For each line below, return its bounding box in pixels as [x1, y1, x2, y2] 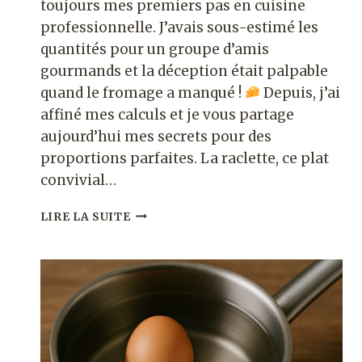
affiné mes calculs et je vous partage [40, 105, 294, 124]
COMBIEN [129, 205, 192, 220]
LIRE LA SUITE [40, 209, 131, 224]
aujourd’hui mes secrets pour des [40, 127, 271, 145]
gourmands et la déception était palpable [40, 61, 328, 80]
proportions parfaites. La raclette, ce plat [40, 149, 329, 167]
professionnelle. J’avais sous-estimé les [40, 18, 318, 36]
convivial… [40, 170, 116, 189]
